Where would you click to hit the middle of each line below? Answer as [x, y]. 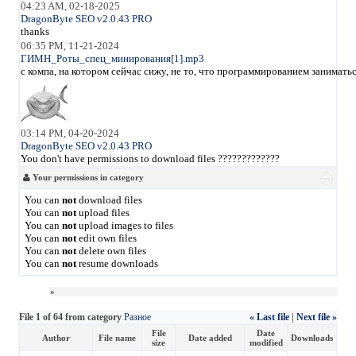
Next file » [317, 317]
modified [266, 342]
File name [117, 337]
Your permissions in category [87, 177]
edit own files [106, 238]
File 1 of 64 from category [72, 317]
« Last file [269, 317]
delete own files [111, 251]
